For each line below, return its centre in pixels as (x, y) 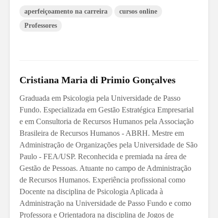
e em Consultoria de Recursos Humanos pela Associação (107, 121)
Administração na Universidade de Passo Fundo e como (105, 203)
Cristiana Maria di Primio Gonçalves (98, 80)
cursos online (138, 11)
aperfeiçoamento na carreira (66, 11)
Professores (41, 25)
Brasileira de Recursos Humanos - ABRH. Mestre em (102, 133)
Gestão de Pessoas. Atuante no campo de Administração (105, 168)
